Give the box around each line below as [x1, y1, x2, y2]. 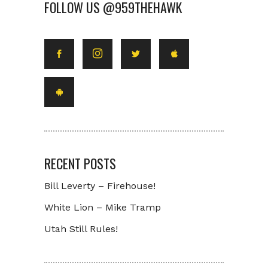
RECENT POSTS [44, 154, 116, 173]
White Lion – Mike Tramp [44, 202, 161, 213]
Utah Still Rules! [44, 223, 118, 234]
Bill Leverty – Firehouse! [44, 180, 156, 191]
